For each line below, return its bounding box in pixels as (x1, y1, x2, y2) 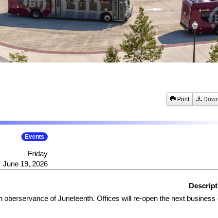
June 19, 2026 (2, 160, 48, 168)
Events (24, 133, 44, 141)
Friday (27, 149, 48, 158)
